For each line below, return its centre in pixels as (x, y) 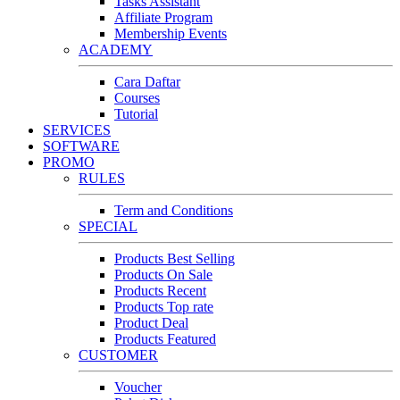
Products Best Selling (175, 259)
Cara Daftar (147, 82)
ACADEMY (116, 50)
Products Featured (165, 339)
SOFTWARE (81, 146)
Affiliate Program (163, 18)
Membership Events (171, 34)
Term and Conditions (174, 211)
